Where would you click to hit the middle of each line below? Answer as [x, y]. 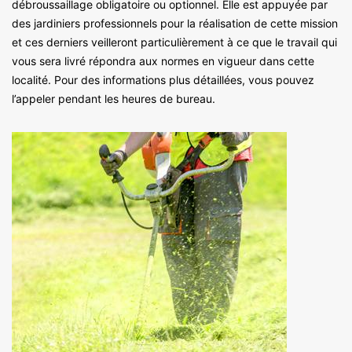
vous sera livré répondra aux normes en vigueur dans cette [163, 60]
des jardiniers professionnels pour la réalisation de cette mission [175, 23]
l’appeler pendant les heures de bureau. [114, 98]
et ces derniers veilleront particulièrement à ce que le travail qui [174, 42]
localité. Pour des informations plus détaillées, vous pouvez [163, 79]
